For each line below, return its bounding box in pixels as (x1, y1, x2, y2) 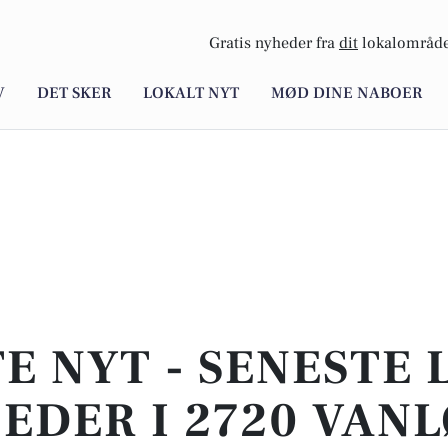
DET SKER (37, 83, 111, 104)
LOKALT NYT (143, 83, 239, 104)
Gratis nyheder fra (209, 33, 339, 54)
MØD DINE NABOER (271, 83, 422, 104)
